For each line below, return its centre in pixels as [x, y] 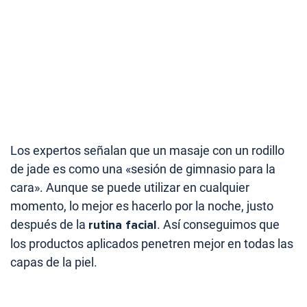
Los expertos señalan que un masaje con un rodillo [147, 151]
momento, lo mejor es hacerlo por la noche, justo [142, 206]
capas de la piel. [54, 262]
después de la [49, 225]
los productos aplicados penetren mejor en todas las [152, 244]
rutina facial [123, 225]
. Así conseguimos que [218, 225]
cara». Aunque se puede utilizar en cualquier [130, 188]
